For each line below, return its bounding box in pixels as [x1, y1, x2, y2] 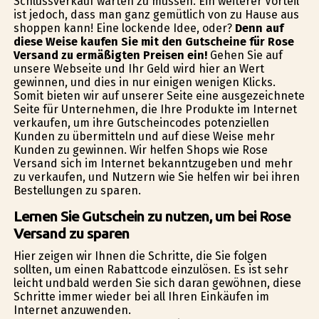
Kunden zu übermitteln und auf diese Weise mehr [13, 130, 275, 144]
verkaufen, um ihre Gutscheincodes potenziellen [13, 116, 269, 130]
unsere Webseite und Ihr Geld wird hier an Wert [13, 62, 264, 76]
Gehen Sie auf [206, 48, 283, 63]
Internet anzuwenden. [13, 303, 131, 318]
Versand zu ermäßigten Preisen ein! [13, 48, 207, 63]
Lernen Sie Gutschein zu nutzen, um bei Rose [13, 208, 291, 225]
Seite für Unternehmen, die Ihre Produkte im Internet [13, 103, 297, 117]
